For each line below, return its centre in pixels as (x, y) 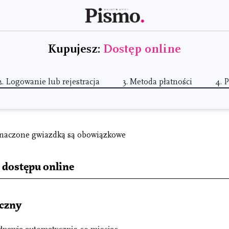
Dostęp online (142, 49)
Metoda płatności (161, 82)
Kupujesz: (76, 49)
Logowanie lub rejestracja (53, 82)
